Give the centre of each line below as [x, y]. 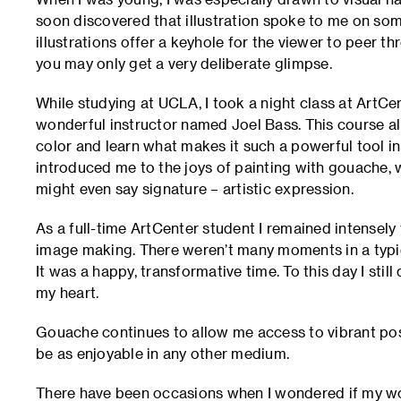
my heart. [68, 292]
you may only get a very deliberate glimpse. [184, 63]
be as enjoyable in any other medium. [162, 353]
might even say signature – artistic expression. [195, 188]
